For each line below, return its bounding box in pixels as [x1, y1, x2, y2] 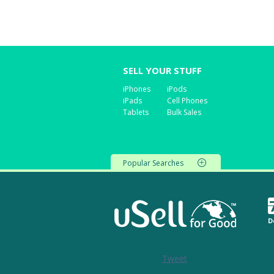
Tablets [123, 107, 149, 117]
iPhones [123, 84, 150, 94]
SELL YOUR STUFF [123, 64, 202, 76]
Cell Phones [167, 95, 207, 106]
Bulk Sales [167, 107, 201, 117]
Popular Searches [123, 158, 183, 168]
